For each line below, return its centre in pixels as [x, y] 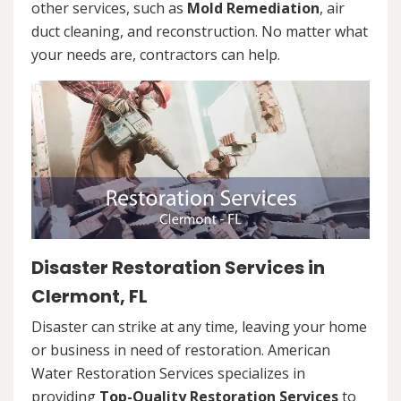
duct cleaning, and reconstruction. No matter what [200, 32]
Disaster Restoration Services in [178, 267]
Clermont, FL [90, 296]
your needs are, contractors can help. [156, 55]
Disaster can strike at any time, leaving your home [199, 326]
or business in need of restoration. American [181, 350]
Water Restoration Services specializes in [168, 373]
